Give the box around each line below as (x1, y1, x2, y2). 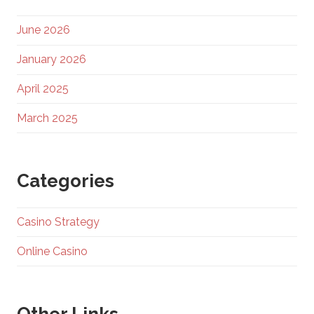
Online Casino (17, 244, 88, 258)
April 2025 (17, 81, 69, 95)
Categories (17, 170, 114, 192)
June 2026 (17, 23, 70, 37)
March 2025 (17, 111, 78, 125)
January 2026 (17, 53, 86, 67)
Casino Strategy (17, 214, 100, 228)
